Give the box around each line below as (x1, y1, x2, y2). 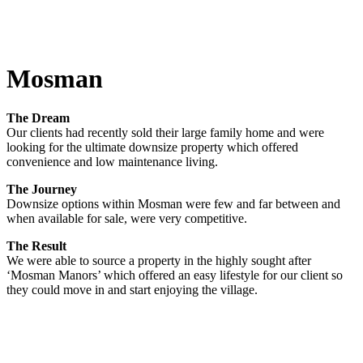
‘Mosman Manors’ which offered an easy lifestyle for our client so (6, 268, 343, 283)
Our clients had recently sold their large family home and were (6, 126, 324, 140)
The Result (6, 239, 66, 254)
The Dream (6, 111, 70, 126)
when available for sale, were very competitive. (6, 211, 247, 226)
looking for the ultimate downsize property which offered (6, 140, 298, 155)
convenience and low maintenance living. (6, 155, 218, 169)
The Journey (6, 182, 77, 197)
